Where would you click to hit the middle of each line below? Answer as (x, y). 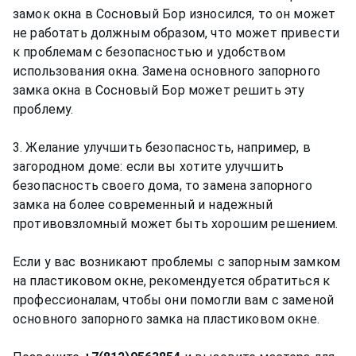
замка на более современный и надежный (143, 204)
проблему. (43, 109)
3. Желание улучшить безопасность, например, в (162, 147)
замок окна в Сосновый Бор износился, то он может (174, 14)
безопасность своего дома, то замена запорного (163, 185)
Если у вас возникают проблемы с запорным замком (177, 261)
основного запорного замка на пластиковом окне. (166, 319)
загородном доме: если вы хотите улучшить (149, 166)
